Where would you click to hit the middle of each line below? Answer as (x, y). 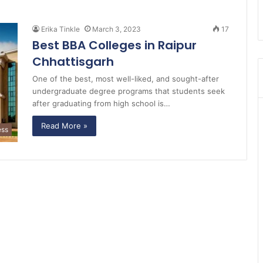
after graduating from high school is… (101, 103)
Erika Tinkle (60, 29)
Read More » (64, 126)
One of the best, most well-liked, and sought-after (126, 79)
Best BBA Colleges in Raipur (114, 45)
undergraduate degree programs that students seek (129, 91)
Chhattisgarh (73, 62)
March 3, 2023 (117, 29)
